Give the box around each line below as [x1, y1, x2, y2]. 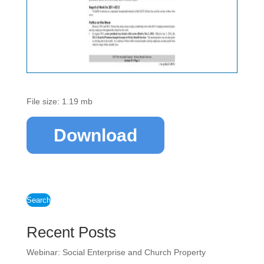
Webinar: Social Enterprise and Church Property [26, 247, 206, 257]
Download [53, 126, 137, 145]
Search [26, 196, 51, 204]
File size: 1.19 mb [26, 97, 93, 106]
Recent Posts [26, 223, 116, 241]
